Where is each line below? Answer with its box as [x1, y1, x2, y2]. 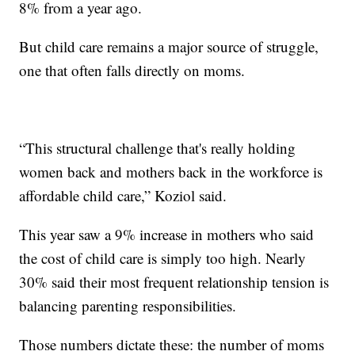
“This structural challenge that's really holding [19, 137, 296, 158]
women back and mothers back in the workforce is [19, 161, 323, 181]
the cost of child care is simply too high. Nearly [19, 247, 307, 268]
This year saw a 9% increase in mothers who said [19, 223, 315, 244]
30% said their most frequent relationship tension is [19, 271, 330, 292]
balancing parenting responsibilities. [19, 295, 237, 315]
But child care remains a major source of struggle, [19, 36, 319, 56]
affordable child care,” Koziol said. [19, 185, 227, 205]
